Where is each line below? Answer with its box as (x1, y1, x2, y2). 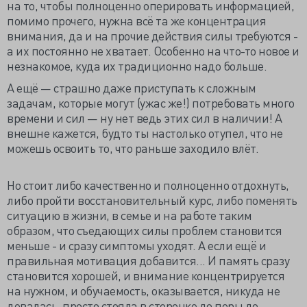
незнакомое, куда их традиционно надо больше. (7, 58, 267, 73)
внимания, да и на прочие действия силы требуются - (7, 27, 297, 43)
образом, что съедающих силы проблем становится (7, 222, 282, 238)
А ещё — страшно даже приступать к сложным (7, 79, 256, 95)
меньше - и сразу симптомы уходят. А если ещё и (7, 237, 266, 253)
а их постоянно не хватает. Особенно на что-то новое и (7, 42, 299, 58)
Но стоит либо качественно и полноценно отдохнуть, (7, 177, 289, 193)
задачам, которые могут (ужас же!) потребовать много (7, 95, 295, 110)
